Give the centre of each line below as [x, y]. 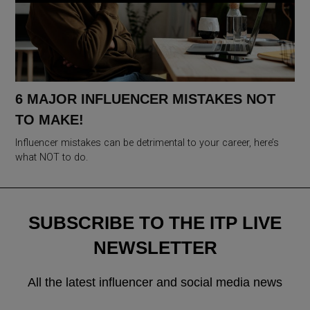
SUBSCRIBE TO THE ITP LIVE [155, 223]
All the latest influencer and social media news [155, 283]
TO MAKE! [50, 120]
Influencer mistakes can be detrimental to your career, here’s [147, 143]
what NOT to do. [52, 158]
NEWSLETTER [155, 248]
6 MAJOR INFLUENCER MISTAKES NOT [146, 99]
